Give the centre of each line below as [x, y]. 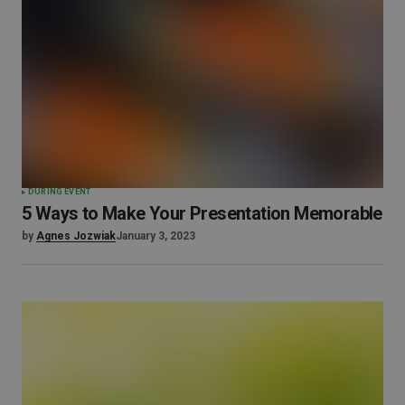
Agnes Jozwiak [76, 236]
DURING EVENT [60, 192]
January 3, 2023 [155, 236]
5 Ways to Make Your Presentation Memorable [202, 214]
